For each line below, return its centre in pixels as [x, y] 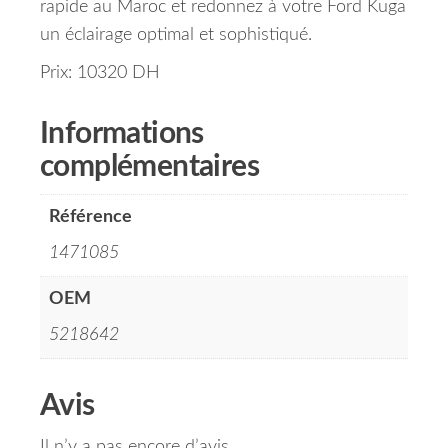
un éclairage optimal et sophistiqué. [176, 35]
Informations [122, 134]
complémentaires [149, 167]
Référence [90, 217]
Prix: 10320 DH [100, 73]
